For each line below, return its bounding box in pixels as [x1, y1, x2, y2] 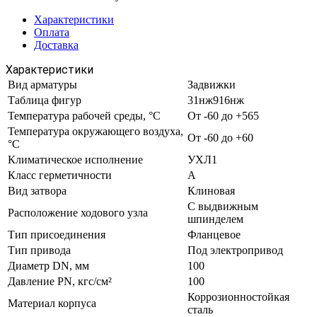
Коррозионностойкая [188, 290, 289, 303]
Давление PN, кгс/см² [8, 275, 112, 287]
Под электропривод [188, 243, 283, 256]
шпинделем [188, 212, 243, 225]
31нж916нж [188, 93, 244, 106]
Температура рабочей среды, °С [8, 109, 161, 122]
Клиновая [188, 184, 235, 197]
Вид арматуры [8, 78, 77, 91]
